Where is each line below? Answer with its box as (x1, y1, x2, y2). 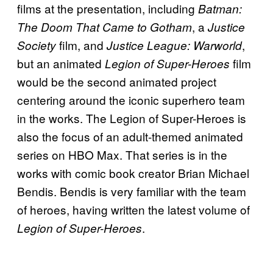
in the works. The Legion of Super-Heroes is (17, 109, 246, 126)
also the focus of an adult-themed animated (17, 127, 243, 144)
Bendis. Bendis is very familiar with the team (17, 182, 246, 199)
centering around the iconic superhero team (17, 91, 245, 108)
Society (17, 37, 56, 53)
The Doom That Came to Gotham (17, 18, 192, 35)
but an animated (17, 54, 105, 71)
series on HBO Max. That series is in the (17, 146, 227, 163)
